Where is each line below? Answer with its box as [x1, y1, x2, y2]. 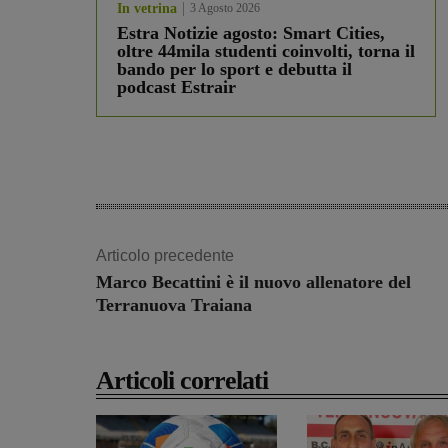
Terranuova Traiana [96, 295, 252, 316]
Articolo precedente [96, 247, 234, 265]
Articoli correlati [96, 366, 268, 396]
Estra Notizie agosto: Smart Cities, [117, 23, 385, 44]
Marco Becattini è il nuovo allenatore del [96, 272, 411, 293]
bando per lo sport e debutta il [117, 59, 352, 80]
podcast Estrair [117, 77, 236, 98]
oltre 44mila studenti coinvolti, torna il [117, 41, 415, 62]
